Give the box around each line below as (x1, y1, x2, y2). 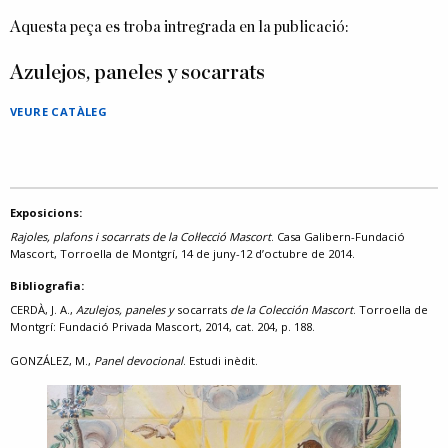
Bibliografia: (10, 278, 84, 293)
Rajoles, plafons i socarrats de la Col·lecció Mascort (10, 229, 271, 244)
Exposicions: (10, 205, 82, 220)
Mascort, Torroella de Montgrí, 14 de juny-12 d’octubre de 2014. (10, 246, 355, 261)
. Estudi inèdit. (183, 353, 258, 368)
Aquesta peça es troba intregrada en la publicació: (10, 19, 348, 35)
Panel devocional (94, 353, 183, 368)
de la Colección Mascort (230, 302, 353, 317)
